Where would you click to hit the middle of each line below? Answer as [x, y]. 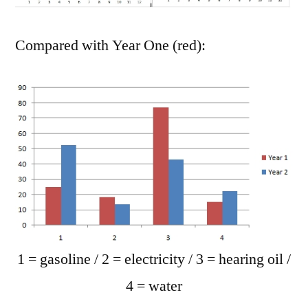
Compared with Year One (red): [110, 45]
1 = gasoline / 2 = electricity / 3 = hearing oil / [154, 259]
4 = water [154, 286]
